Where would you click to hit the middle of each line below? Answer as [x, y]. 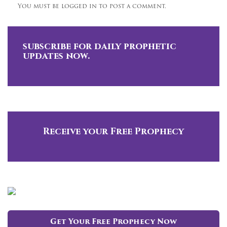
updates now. [56, 56]
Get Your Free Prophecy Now [113, 222]
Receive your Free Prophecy [113, 131]
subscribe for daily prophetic [100, 46]
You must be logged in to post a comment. [92, 6]
